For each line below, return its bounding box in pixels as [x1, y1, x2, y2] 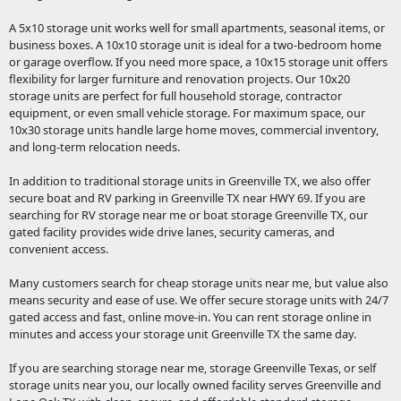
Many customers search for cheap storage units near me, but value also [8, 275, 388, 292]
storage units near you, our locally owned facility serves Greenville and [8, 377, 381, 394]
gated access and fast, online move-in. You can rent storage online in [8, 309, 371, 326]
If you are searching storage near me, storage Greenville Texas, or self [8, 360, 376, 377]
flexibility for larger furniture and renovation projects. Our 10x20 [8, 71, 350, 88]
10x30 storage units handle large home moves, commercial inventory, [8, 122, 379, 139]
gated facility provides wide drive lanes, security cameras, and [8, 224, 335, 241]
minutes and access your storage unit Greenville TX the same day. [8, 326, 356, 343]
